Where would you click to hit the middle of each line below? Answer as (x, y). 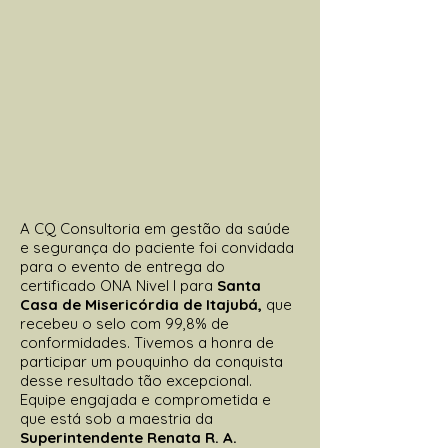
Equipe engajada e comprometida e (145, 399)
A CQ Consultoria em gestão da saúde (155, 228)
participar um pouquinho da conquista (151, 361)
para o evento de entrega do (122, 266)
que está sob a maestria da (116, 418)
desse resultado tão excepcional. (136, 380)
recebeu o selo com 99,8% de (124, 323)
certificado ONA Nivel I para (118, 285)
